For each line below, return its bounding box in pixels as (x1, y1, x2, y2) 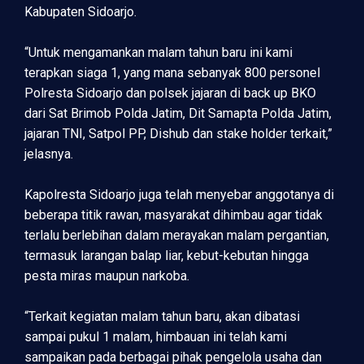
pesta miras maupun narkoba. (24, 268, 193, 284)
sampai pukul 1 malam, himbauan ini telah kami (24, 329, 287, 344)
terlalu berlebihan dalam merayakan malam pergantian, (24, 227, 329, 243)
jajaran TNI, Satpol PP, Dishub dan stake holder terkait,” (24, 126, 332, 141)
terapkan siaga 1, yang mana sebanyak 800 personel (24, 65, 320, 80)
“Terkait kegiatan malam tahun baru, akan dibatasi (24, 309, 300, 324)
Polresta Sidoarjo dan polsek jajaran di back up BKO (24, 85, 316, 101)
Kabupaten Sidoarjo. (24, 4, 136, 19)
